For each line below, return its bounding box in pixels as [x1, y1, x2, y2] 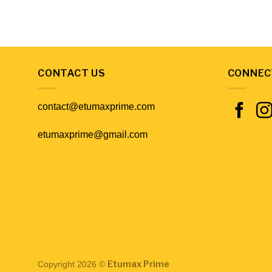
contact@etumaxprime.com [38, 101, 155, 112]
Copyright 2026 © [38, 259, 107, 270]
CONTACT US [38, 67, 106, 80]
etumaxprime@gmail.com [38, 129, 148, 140]
